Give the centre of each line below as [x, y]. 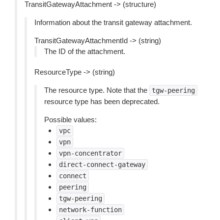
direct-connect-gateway [102, 165]
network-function [90, 210]
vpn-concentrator [90, 153]
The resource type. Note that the [97, 90]
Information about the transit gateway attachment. [113, 22]
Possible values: [70, 120]
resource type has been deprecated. [102, 101]
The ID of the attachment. [85, 51]
